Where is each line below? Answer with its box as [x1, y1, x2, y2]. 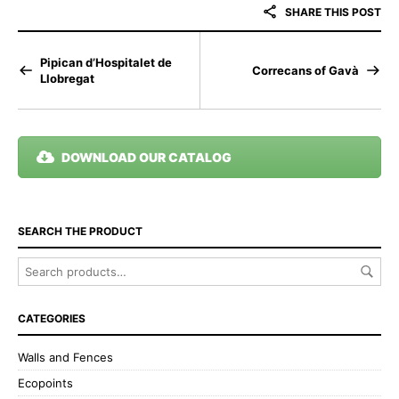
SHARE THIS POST [282, 4, 381, 19]
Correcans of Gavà [252, 62, 359, 77]
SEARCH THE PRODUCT [18, 224, 142, 238]
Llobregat [40, 70, 94, 85]
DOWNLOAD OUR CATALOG [61, 149, 232, 165]
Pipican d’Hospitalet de [40, 54, 172, 69]
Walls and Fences [18, 349, 113, 364]
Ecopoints [18, 375, 73, 390]
